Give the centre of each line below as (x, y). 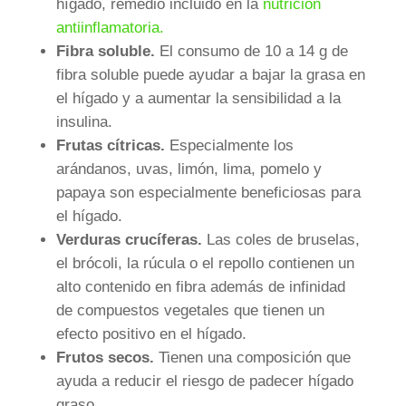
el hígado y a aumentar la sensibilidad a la (198, 99)
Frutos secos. (105, 358)
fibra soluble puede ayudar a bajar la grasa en (210, 75)
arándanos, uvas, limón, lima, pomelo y (188, 169)
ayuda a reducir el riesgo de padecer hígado (204, 382)
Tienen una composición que (252, 358)
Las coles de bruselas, (280, 240)
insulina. (84, 122)
